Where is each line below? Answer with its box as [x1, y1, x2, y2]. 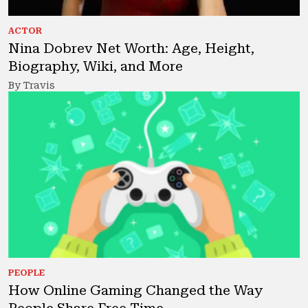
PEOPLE [8, 268, 45, 278]
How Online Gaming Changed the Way [8, 282, 263, 299]
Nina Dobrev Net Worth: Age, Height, [8, 40, 254, 57]
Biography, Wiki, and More [8, 58, 183, 75]
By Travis [8, 80, 55, 91]
